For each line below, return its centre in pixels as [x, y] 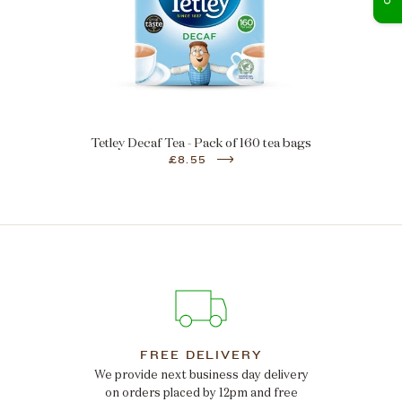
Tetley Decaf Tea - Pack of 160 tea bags [201, 142]
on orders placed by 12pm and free [201, 392]
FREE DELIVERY [201, 355]
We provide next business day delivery [201, 374]
